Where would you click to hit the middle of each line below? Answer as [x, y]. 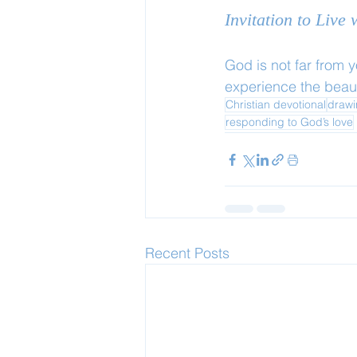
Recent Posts [187, 253]
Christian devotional [276, 104]
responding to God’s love [289, 122]
